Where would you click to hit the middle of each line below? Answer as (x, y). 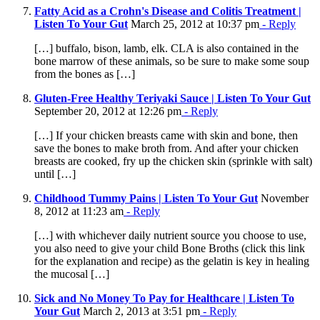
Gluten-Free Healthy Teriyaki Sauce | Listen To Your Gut (172, 98)
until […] (55, 174)
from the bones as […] (85, 74)
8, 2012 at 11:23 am (79, 211)
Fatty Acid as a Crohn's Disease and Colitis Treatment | (168, 11)
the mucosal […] (72, 274)
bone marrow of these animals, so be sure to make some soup (172, 61)
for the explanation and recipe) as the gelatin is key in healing (172, 261)
